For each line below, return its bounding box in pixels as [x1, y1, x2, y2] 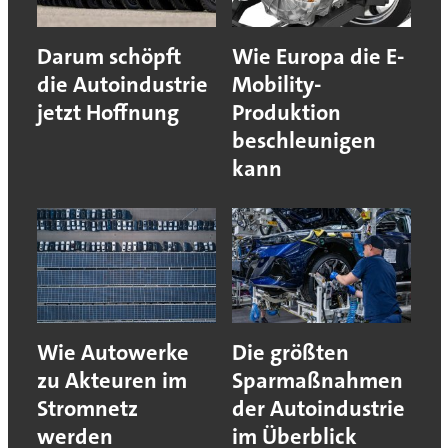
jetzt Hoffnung [36, 98, 179, 128]
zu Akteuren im [36, 366, 187, 396]
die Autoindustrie [36, 70, 208, 100]
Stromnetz [36, 394, 138, 424]
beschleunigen [232, 126, 376, 156]
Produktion [232, 98, 341, 128]
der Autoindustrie [232, 394, 405, 424]
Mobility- [232, 70, 321, 100]
